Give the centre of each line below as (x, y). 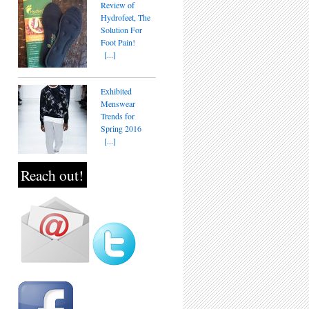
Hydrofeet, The (126, 17)
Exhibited (116, 91)
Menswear (118, 103)
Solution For (121, 30)
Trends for (118, 116)
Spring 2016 (121, 128)
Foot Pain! (118, 42)
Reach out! (52, 175)
